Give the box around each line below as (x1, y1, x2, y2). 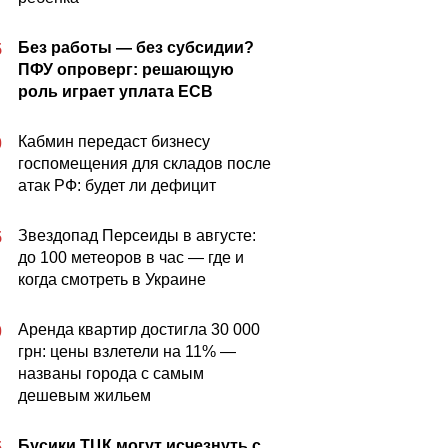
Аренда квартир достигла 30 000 (18, 321, 260, 338)
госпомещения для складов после (18, 155, 271, 172)
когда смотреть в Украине (18, 271, 206, 288)
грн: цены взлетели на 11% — (18, 343, 236, 360)
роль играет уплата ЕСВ (18, 83, 213, 100)
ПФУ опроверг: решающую (18, 61, 234, 78)
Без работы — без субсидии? (18, 39, 254, 56)
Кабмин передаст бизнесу (18, 133, 210, 150)
